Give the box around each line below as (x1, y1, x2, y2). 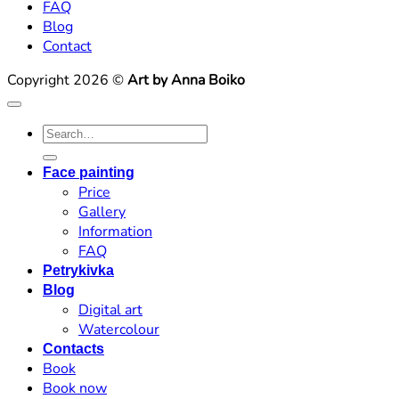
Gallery (78, 202, 126, 223)
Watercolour (78, 320, 159, 340)
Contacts (43, 341, 104, 357)
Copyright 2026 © (7, 70, 127, 91)
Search (42, 123, 85, 143)
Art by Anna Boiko (127, 70, 245, 91)
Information (78, 222, 152, 242)
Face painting (43, 165, 134, 181)
